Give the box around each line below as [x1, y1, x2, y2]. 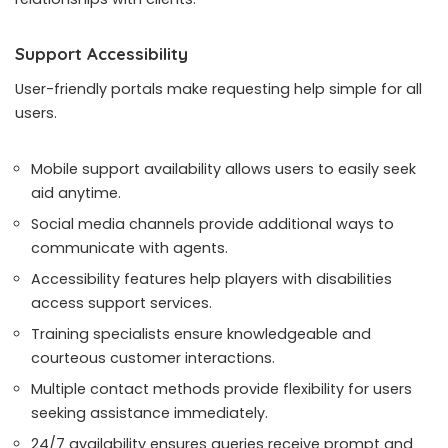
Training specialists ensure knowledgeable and [31, 324, 371, 345]
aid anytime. [31, 183, 121, 204]
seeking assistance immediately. [31, 403, 268, 424]
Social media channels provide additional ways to [31, 214, 394, 235]
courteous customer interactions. [31, 348, 275, 369]
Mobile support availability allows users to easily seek [31, 159, 416, 180]
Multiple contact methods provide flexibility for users [31, 379, 412, 400]
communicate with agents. [31, 238, 228, 259]
